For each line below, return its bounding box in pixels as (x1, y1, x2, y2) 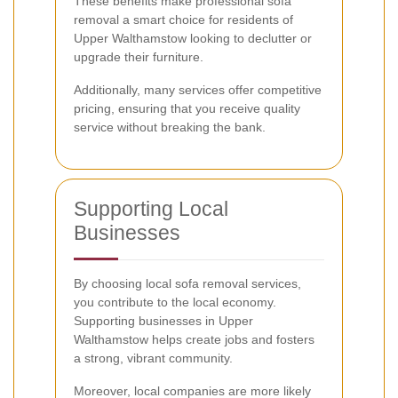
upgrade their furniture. (74, 49, 203, 64)
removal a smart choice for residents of (74, 12, 293, 27)
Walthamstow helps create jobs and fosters (74, 331, 314, 346)
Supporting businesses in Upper (74, 313, 253, 328)
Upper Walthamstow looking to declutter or (74, 30, 312, 45)
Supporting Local (74, 196, 228, 220)
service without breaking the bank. (74, 119, 266, 134)
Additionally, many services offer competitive (74, 82, 322, 97)
